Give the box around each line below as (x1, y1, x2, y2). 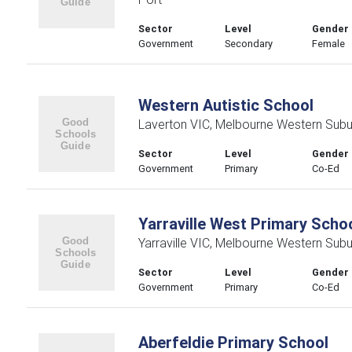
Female (312, 37, 346, 50)
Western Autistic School (137, 95, 313, 115)
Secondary (225, 37, 273, 50)
